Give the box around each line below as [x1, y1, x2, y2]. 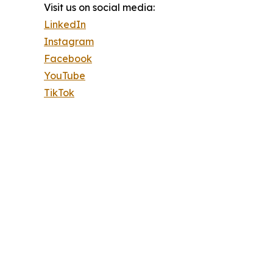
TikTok [44, 86, 74, 99]
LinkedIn [44, 18, 86, 30]
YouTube [44, 69, 85, 82]
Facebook [44, 52, 92, 65]
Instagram [44, 35, 94, 48]
